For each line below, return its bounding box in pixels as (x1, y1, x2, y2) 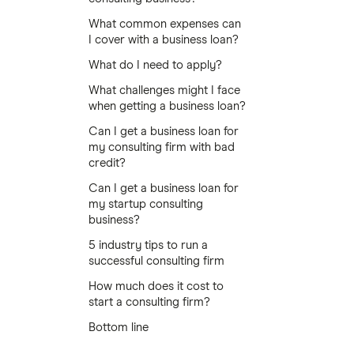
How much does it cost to (88, 280, 224, 292)
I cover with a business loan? (88, 33, 239, 46)
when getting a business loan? (88, 100, 246, 112)
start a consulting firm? (88, 296, 210, 308)
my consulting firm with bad (88, 141, 235, 153)
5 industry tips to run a (88, 239, 208, 251)
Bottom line (88, 321, 149, 333)
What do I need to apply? (88, 58, 222, 71)
